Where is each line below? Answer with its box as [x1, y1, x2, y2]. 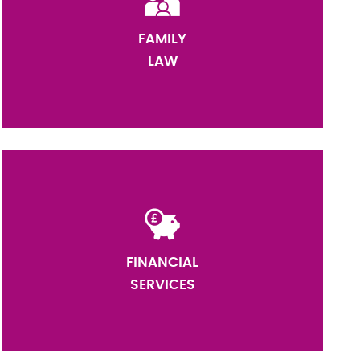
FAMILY [138, 32, 186, 46]
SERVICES [129, 278, 195, 292]
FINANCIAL [126, 256, 198, 269]
